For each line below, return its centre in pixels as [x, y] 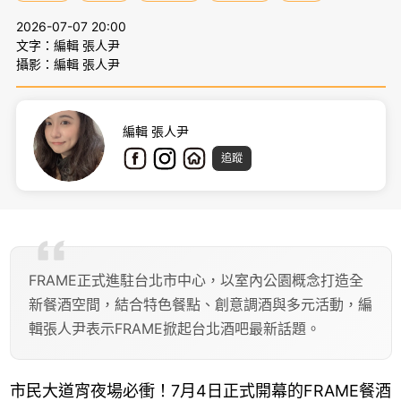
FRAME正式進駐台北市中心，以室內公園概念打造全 [196, 280]
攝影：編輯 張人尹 [68, 64]
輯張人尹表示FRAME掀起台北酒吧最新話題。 [174, 328]
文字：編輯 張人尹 [69, 45]
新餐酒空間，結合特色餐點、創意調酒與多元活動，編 [200, 304]
